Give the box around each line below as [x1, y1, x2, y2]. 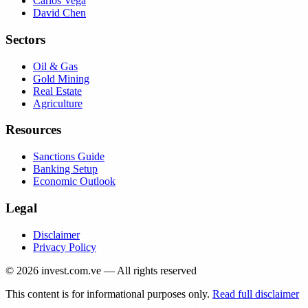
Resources [5, 122, 61, 137]
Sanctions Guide [33, 151, 104, 163]
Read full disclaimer [212, 287, 299, 300]
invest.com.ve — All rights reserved [38, 264, 197, 276]
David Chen [33, 7, 86, 19]
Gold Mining [33, 72, 89, 85]
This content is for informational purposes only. [5, 287, 210, 300]
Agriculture [33, 97, 82, 109]
